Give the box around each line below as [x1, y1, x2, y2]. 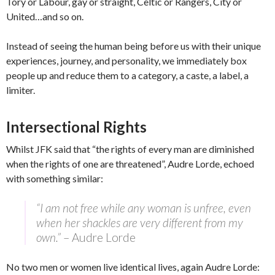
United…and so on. [6, 10, 85, 23]
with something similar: [6, 172, 103, 185]
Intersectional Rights [6, 118, 147, 136]
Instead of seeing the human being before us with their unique [6, 40, 261, 52]
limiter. [6, 84, 37, 96]
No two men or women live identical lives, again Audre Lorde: [6, 261, 260, 273]
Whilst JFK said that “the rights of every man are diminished [6, 143, 254, 155]
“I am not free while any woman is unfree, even [36, 201, 251, 215]
